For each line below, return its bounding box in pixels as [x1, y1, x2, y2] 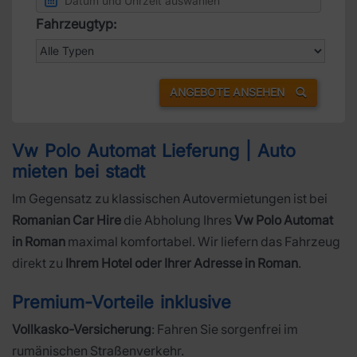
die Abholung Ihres [121, 212, 234, 229]
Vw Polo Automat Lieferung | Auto [12, 140, 296, 162]
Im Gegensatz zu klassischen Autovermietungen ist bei [12, 190, 328, 207]
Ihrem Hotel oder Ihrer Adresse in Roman [65, 255, 298, 272]
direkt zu [12, 255, 65, 272]
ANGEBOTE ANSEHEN [170, 84, 288, 99]
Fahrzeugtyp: [36, 15, 117, 32]
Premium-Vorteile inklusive [12, 292, 231, 313]
